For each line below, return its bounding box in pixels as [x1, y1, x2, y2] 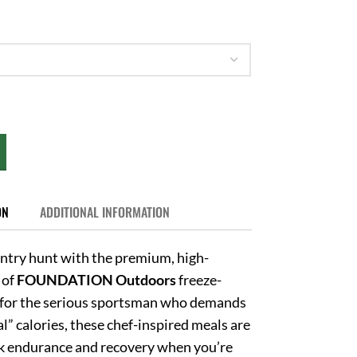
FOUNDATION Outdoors [17, 270, 177, 288]
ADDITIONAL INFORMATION [39, 202, 170, 222]
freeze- [176, 270, 222, 288]
